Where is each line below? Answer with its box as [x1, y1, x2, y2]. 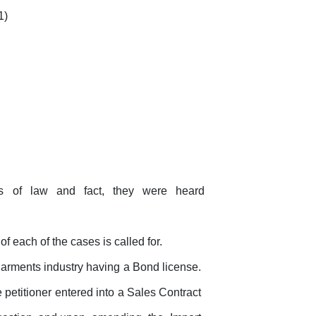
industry [44, 261, 84, 274]
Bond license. [133, 261, 202, 274]
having [86, 261, 121, 274]
